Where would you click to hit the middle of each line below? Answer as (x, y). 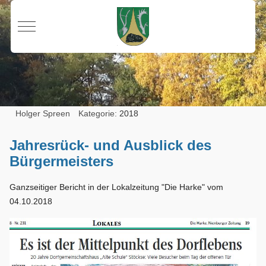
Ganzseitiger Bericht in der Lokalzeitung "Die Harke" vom (117, 187)
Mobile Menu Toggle (64, 25)
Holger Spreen (43, 113)
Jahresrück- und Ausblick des (111, 145)
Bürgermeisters (62, 161)
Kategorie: (99, 113)
